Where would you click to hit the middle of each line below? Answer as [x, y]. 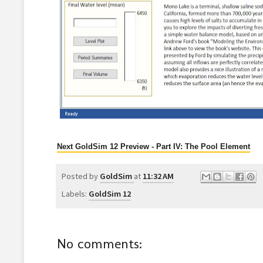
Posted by [80, 176]
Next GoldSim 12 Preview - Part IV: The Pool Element [153, 146]
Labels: [75, 193]
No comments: [99, 243]
